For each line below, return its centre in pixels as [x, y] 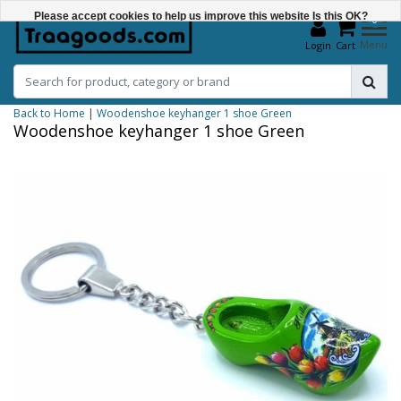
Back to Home [49, 113]
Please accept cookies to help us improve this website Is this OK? [200, 16]
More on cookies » [200, 114]
